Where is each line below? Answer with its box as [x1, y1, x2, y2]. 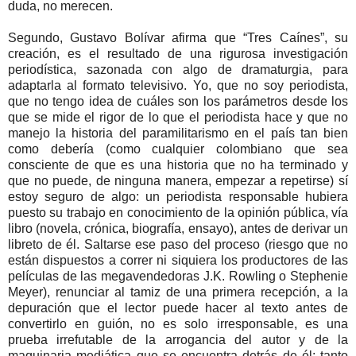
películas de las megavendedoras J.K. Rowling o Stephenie [8, 269, 348, 283]
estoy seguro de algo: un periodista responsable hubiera [8, 189, 348, 203]
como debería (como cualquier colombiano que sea [8, 141, 348, 156]
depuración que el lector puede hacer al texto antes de [8, 300, 348, 315]
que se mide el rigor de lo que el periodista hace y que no [8, 110, 348, 124]
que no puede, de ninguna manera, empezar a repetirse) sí [8, 173, 348, 188]
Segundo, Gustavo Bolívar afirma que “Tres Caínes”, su [8, 30, 348, 44]
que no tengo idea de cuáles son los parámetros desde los [8, 94, 348, 108]
